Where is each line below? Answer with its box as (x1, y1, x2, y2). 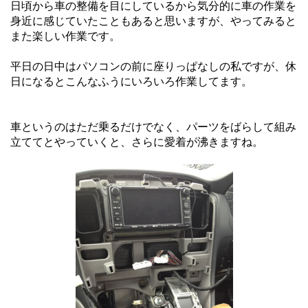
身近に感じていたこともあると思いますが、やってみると (10, 14, 296, 27)
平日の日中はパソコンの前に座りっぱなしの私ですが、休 (10, 60, 296, 72)
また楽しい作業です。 (10, 30, 120, 42)
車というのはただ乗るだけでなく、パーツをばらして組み (10, 120, 296, 133)
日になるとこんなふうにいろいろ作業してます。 (10, 75, 252, 87)
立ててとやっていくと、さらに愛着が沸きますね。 (10, 135, 263, 148)
